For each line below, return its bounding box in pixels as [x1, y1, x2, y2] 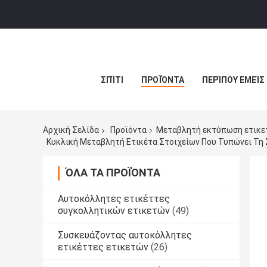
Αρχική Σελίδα [43, 125, 99, 135]
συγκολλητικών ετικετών [58, 204, 170, 216]
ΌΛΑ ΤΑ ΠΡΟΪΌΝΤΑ [66, 166, 160, 179]
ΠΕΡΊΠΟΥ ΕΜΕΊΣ [202, 75, 265, 85]
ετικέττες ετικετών [58, 241, 148, 253]
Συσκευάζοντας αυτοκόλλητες [58, 229, 192, 241]
